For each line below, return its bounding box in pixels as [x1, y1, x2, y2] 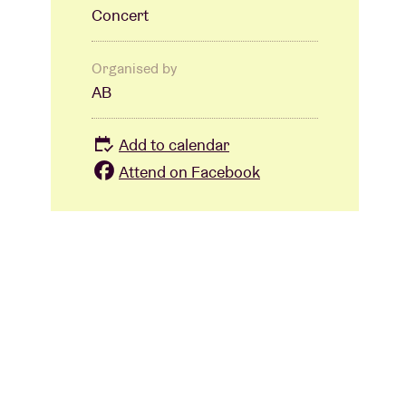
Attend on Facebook [119, 160, 260, 182]
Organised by [92, 59, 177, 79]
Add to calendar [119, 134, 229, 156]
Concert [92, 5, 149, 26]
